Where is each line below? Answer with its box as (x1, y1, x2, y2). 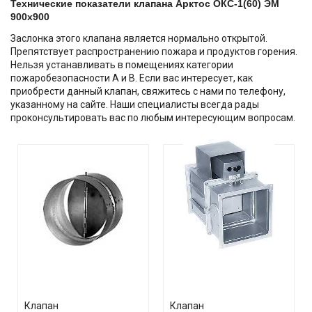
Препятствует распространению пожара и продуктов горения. (10, 45, 297, 57)
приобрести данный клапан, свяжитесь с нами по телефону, (10, 85, 286, 97)
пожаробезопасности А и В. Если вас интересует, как (10, 72, 253, 84)
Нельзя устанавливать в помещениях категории (10, 58, 233, 70)
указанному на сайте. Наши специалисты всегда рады (10, 98, 259, 110)
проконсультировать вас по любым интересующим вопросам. (10, 111, 295, 123)
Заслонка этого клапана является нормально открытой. (10, 32, 267, 44)
